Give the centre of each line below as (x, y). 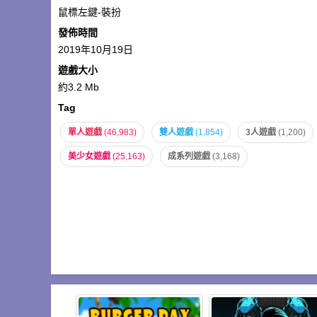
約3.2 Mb (79, 87)
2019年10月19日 (96, 50)
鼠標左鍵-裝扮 (90, 12)
